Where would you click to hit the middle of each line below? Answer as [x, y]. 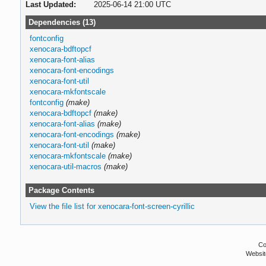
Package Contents [61, 190]
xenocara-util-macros [65, 166]
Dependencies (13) [62, 22]
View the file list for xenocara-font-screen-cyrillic [112, 206]
